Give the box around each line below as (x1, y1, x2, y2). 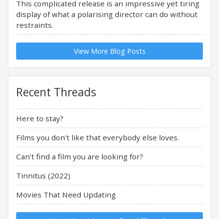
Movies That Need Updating (16, 189, 116, 199)
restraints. (16, 20, 53, 30)
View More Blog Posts (73, 46, 146, 56)
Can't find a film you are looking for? (16, 151, 143, 161)
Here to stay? (16, 113, 64, 123)
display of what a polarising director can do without (16, 9, 197, 19)
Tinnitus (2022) (16, 170, 70, 180)
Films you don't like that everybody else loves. (16, 132, 179, 142)
